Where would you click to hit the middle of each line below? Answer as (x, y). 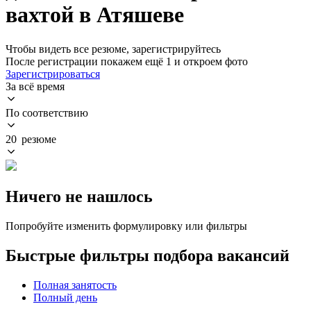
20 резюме (31, 139)
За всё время (35, 86)
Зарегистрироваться (53, 74)
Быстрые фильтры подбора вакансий (148, 255)
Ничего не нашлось (79, 196)
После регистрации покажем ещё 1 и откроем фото (127, 61)
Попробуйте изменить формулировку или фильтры (126, 226)
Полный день (65, 297)
